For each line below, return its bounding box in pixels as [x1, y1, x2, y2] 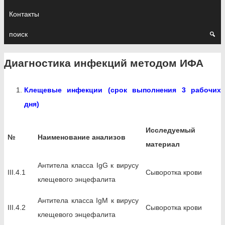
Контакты [9, 10, 39, 18]
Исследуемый [146, 126, 195, 134]
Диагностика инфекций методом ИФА [4, 57, 203, 69]
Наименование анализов [38, 133, 126, 141]
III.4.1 [8, 168, 26, 176]
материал [146, 140, 180, 148]
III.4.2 [8, 203, 26, 211]
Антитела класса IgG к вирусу [38, 161, 139, 169]
